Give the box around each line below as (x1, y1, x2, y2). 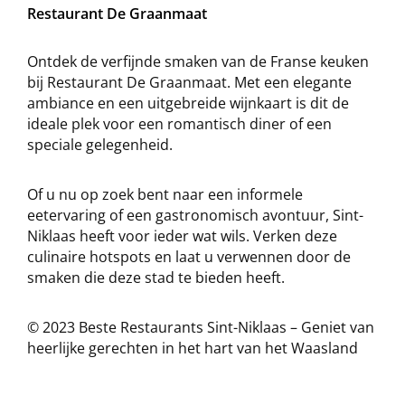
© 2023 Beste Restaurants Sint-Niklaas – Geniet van (27, 317, 374, 337)
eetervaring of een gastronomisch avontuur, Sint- (27, 205, 363, 225)
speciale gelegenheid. (27, 135, 173, 155)
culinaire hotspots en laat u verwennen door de (27, 247, 351, 267)
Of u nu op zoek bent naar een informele (27, 184, 303, 204)
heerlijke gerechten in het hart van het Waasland (27, 338, 358, 358)
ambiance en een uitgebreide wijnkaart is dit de (27, 93, 349, 113)
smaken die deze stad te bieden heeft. (27, 268, 285, 287)
